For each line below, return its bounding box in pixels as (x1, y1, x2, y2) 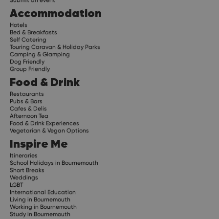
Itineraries (10, 152, 38, 159)
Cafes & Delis (10, 105, 47, 112)
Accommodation (10, 5, 102, 21)
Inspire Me (10, 136, 68, 152)
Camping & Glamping (10, 51, 70, 58)
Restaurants (10, 90, 44, 98)
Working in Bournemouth (10, 203, 77, 211)
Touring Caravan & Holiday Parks (10, 44, 100, 51)
